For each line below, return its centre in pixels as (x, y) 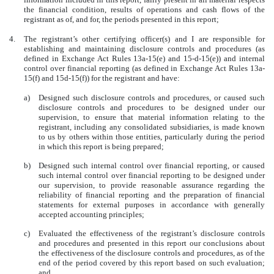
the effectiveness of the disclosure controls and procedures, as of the (152, 253)
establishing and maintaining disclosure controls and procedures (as (144, 49)
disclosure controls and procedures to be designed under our (152, 108)
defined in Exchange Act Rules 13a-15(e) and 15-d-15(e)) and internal (144, 59)
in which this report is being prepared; (101, 147)
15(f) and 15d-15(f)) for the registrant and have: (102, 78)
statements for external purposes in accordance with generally (152, 205)
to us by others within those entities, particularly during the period (152, 137)
